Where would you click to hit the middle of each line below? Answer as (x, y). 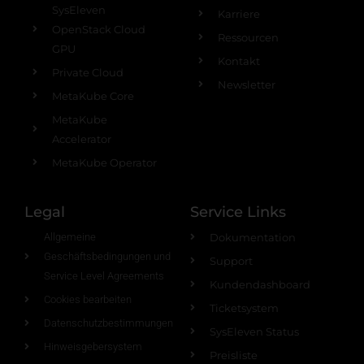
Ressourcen (248, 37)
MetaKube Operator (104, 162)
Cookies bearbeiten (88, 299)
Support (231, 261)
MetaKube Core (93, 96)
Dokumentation (253, 237)
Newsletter (247, 84)
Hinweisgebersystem (93, 347)
